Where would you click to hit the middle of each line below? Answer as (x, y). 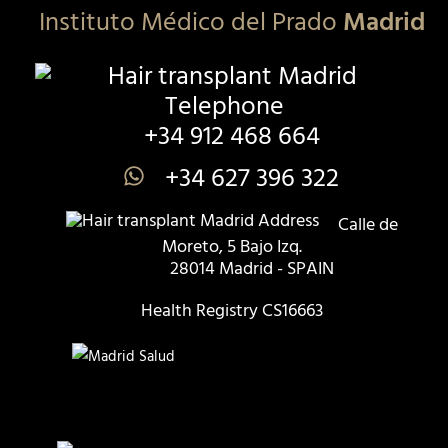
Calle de (365, 225)
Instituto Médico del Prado (190, 23)
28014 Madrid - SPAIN (251, 269)
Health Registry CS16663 (231, 311)
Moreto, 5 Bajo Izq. (231, 247)
